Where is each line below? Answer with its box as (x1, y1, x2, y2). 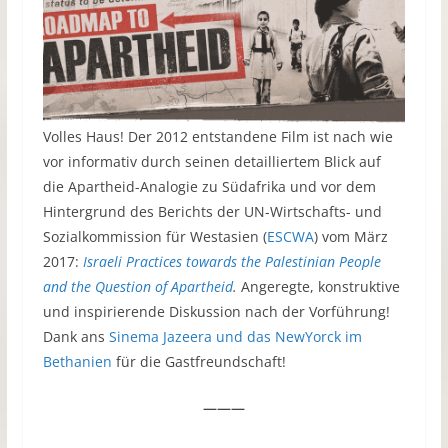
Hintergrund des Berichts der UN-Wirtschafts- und (42, 202, 382, 222)
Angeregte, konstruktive (240, 277, 400, 297)
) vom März (313, 227, 388, 247)
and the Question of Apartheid (42, 277, 233, 297)
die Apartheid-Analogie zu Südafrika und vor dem (42, 177, 376, 197)
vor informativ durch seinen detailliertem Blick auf (42, 152, 381, 172)
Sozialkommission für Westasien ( (42, 227, 267, 247)
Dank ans (42, 327, 109, 347)
